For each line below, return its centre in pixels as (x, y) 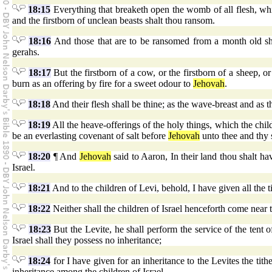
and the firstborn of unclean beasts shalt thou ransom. (114, 21)
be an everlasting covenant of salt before (90, 136)
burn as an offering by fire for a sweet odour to (103, 84)
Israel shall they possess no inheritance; (87, 240)
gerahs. (26, 52)
